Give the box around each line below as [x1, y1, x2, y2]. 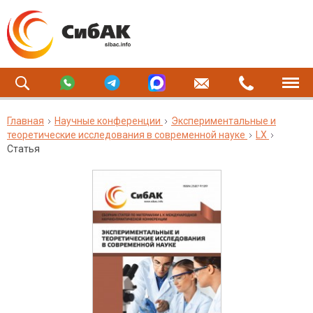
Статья [7, 143, 40, 154]
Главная [7, 115, 44, 126]
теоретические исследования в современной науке [7, 129, 245, 140]
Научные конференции [54, 115, 161, 126]
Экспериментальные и [171, 115, 276, 126]
